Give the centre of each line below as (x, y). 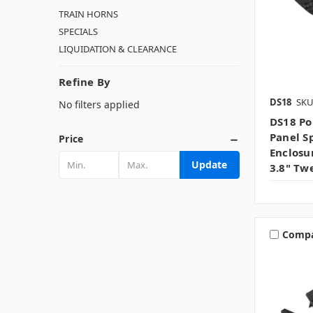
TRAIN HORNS (88, 14)
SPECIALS (78, 31)
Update (210, 164)
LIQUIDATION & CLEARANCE (118, 49)
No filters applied (99, 104)
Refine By (85, 81)
